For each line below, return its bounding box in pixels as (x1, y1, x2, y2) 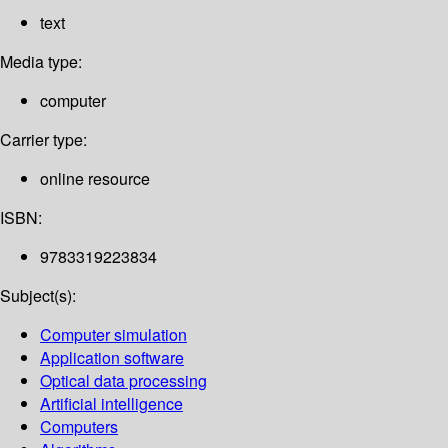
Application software (40, 346, 184, 370)
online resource (40, 167, 150, 191)
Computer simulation (40, 323, 187, 347)
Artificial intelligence (40, 392, 183, 416)
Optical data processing (40, 369, 207, 393)
